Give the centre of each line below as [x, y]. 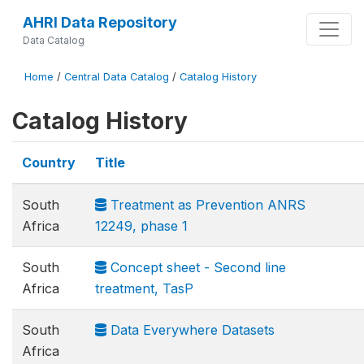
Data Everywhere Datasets [191, 330]
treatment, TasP [144, 288]
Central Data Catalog [117, 77]
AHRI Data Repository [100, 22]
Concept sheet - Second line [196, 267]
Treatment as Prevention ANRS [206, 205]
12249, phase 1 [141, 226]
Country [49, 162]
